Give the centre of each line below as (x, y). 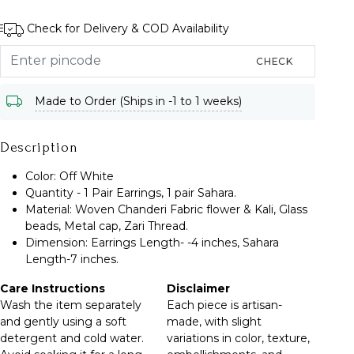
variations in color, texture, (239, 338)
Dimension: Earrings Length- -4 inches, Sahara (152, 242)
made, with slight (215, 321)
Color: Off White (69, 176)
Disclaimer (199, 288)
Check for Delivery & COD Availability (128, 29)
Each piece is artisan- (225, 305)
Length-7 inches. (72, 259)
